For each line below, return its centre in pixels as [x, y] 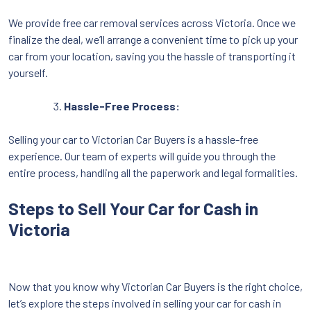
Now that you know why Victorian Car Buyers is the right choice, [155, 286]
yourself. [28, 72]
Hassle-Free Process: [122, 106]
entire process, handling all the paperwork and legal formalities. [153, 172]
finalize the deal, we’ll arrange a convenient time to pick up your [153, 39]
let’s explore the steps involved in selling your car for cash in [145, 303]
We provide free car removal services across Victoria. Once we [152, 22]
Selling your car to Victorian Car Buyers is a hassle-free [133, 139]
